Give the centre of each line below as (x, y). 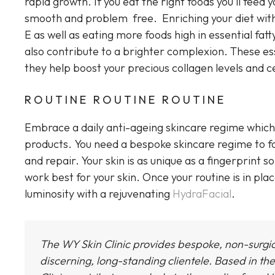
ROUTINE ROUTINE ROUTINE (125, 100)
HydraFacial (202, 194)
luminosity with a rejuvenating (99, 194)
